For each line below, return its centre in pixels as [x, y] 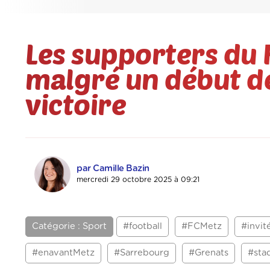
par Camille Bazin [113, 169]
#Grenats [209, 253]
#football [143, 227]
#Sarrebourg [142, 253]
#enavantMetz [63, 253]
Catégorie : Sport [69, 227]
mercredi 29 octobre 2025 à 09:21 [138, 180]
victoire [76, 104]
